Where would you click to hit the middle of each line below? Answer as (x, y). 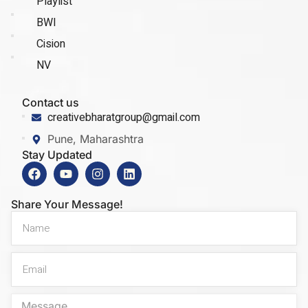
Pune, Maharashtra (95, 139)
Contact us (51, 103)
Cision (51, 44)
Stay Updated (57, 155)
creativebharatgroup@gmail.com (123, 118)
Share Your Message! (67, 205)
